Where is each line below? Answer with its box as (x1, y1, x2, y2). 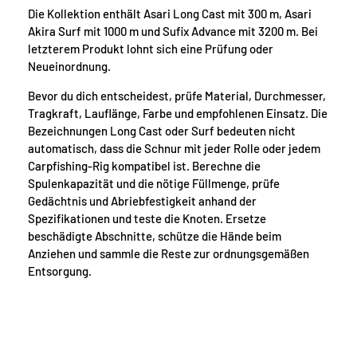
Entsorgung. (28, 264, 92, 279)
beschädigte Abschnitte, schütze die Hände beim (28, 229, 281, 244)
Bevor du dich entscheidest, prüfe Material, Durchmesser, (28, 88, 326, 104)
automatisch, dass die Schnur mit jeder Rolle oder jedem (28, 141, 320, 156)
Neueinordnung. (28, 59, 111, 74)
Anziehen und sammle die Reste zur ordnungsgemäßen (28, 246, 309, 261)
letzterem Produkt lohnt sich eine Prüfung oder (28, 41, 273, 57)
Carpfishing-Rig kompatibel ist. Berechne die (28, 159, 261, 174)
